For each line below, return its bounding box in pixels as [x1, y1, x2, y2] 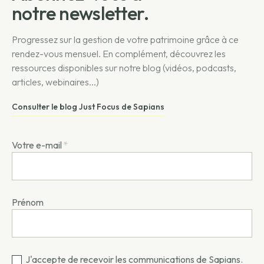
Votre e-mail [12, 138, 62, 151]
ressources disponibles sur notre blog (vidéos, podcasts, [12, 62, 236, 74]
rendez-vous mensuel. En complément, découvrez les [12, 48, 226, 60]
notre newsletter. [12, 1, 149, 25]
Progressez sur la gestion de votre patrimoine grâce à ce [12, 34, 239, 46]
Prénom [12, 196, 44, 208]
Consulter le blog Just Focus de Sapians [12, 101, 164, 113]
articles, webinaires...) [12, 76, 99, 88]
